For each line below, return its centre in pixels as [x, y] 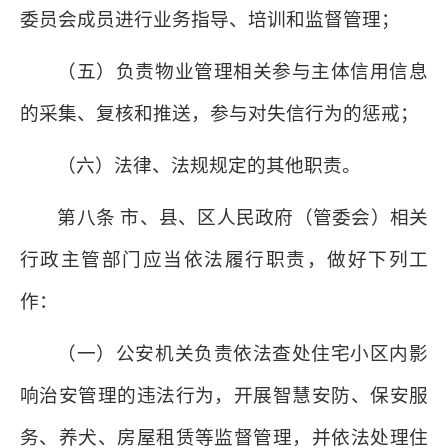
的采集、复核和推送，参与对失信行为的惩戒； [219, 113]
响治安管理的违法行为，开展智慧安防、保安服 [224, 395]
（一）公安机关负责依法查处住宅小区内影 [242, 353]
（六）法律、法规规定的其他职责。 [209, 165]
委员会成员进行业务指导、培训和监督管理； [210, 19]
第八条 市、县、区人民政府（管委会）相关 [242, 217]
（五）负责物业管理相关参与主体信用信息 [242, 71]
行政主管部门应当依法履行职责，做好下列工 [224, 259]
